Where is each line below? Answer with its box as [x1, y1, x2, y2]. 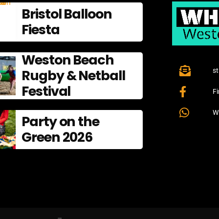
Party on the [21, 112, 100, 131]
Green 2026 [21, 128, 93, 146]
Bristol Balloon [21, 4, 112, 23]
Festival [21, 82, 71, 100]
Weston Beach [21, 50, 114, 69]
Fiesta [21, 20, 60, 39]
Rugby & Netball [21, 66, 125, 85]
